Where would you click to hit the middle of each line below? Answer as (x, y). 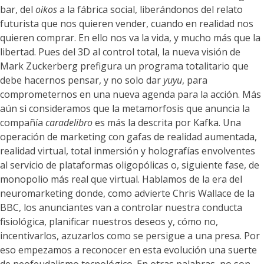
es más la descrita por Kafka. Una (167, 123)
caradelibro (69, 123)
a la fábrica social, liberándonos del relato (150, 10)
